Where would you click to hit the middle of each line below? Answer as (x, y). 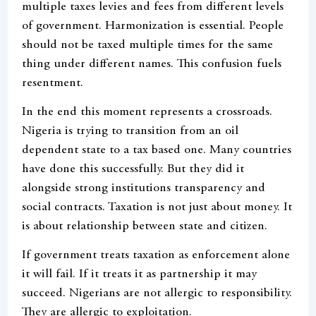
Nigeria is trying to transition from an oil (130, 131)
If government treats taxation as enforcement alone (156, 256)
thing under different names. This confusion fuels (152, 64)
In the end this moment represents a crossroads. (147, 112)
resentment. (53, 83)
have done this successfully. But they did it (133, 169)
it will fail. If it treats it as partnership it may (140, 275)
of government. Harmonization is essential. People (153, 26)
